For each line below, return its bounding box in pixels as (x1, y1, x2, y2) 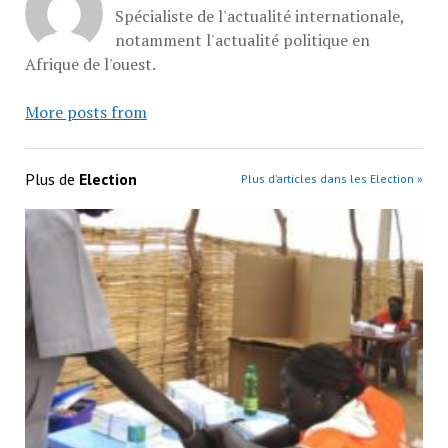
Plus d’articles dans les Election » (241, 171, 424, 187)
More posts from (24, 101, 147, 124)
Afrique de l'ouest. (24, 53, 156, 76)
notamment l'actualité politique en (114, 29, 370, 52)
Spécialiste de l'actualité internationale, (114, 5, 404, 28)
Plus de (24, 169, 79, 190)
